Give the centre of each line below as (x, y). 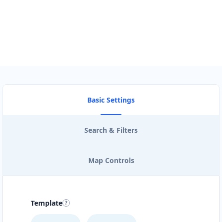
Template (47, 203)
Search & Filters (111, 130)
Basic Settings (111, 100)
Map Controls (111, 160)
